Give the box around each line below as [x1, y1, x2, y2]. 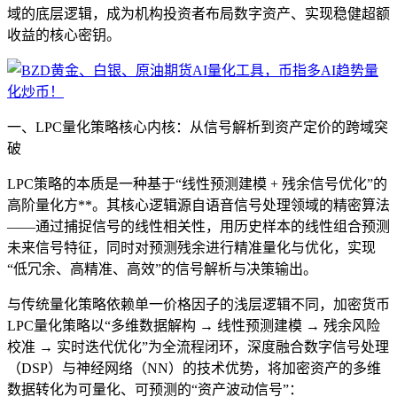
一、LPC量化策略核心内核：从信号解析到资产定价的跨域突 [7, 119, 388, 135]
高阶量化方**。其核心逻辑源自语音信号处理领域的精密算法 [7, 197, 390, 213]
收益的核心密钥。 [7, 27, 121, 43]
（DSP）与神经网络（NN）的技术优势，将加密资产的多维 [7, 360, 381, 376]
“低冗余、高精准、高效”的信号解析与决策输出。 [7, 261, 317, 276]
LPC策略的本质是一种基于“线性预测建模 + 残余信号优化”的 [7, 175, 387, 191]
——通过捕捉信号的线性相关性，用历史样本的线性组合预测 [7, 218, 390, 234]
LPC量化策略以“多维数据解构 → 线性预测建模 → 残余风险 [7, 317, 380, 333]
